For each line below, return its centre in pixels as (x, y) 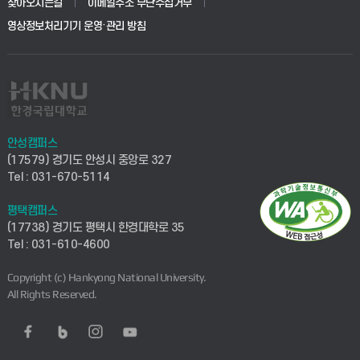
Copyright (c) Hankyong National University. (106, 278)
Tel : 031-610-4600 (58, 245)
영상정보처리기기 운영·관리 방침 (76, 27)
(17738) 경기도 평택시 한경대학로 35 (96, 228)
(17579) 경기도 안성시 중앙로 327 (89, 161)
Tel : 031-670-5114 (58, 178)
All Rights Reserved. (52, 295)
